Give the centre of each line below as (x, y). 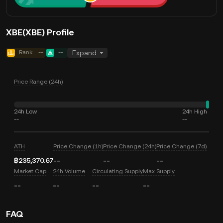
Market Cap (30, 171)
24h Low (25, 111)
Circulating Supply (117, 171)
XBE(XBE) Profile (40, 32)
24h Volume (69, 171)
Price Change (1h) (78, 146)
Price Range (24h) (38, 82)
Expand (84, 53)
